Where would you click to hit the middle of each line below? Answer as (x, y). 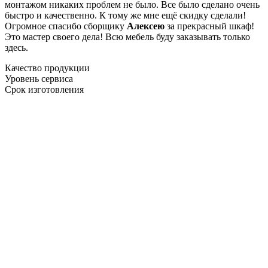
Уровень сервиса (39, 78)
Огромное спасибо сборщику (66, 26)
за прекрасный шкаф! (209, 26)
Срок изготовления (44, 89)
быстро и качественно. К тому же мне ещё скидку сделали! (125, 15)
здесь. (16, 47)
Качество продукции (47, 68)
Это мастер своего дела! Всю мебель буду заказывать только (127, 36)
